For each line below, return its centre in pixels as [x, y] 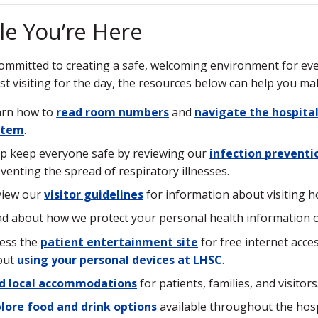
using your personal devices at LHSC [120, 259]
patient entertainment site [120, 242]
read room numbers [113, 112]
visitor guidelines [94, 195]
